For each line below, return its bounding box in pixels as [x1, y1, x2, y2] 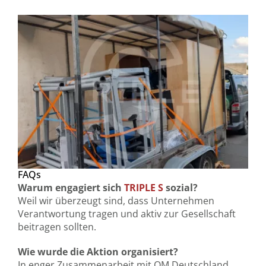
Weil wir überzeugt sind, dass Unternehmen [17, 194, 214, 207]
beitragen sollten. [17, 220, 96, 233]
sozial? [163, 181, 198, 194]
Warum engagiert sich [17, 181, 124, 194]
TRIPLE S [123, 181, 163, 194]
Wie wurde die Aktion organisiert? [17, 245, 178, 258]
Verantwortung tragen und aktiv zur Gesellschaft [17, 207, 236, 220]
